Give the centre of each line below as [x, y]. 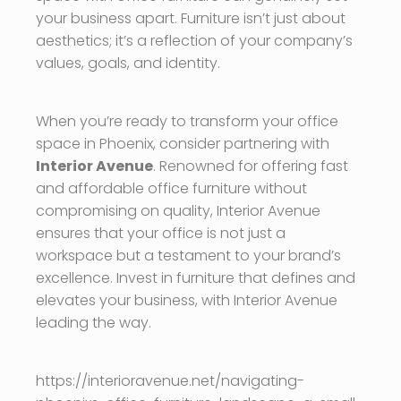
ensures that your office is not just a [161, 234]
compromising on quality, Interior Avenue [178, 211]
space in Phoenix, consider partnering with [183, 144]
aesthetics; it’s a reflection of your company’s [194, 41]
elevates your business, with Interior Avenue [187, 301]
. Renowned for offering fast [251, 166]
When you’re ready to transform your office [187, 122]
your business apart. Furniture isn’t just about [191, 19]
